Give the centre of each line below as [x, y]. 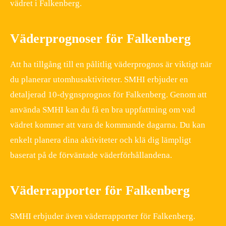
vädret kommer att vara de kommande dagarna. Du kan [108, 125]
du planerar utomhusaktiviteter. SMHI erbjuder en [99, 80]
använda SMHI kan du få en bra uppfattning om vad [103, 110]
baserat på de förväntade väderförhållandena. [91, 155]
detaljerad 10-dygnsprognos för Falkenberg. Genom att [108, 95]
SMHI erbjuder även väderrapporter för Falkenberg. [103, 216]
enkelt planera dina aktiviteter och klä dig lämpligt [101, 140]
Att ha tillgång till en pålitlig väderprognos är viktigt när [111, 65]
